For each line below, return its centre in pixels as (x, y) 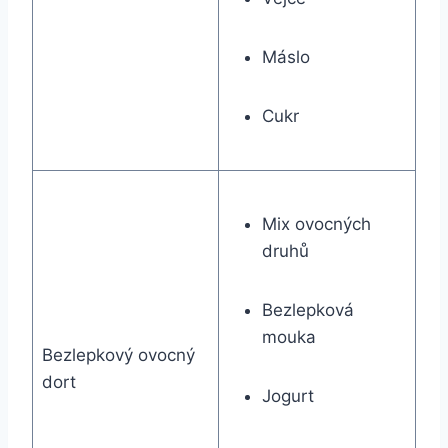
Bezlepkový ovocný (118, 355)
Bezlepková (307, 310)
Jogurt (287, 396)
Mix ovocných (316, 224)
